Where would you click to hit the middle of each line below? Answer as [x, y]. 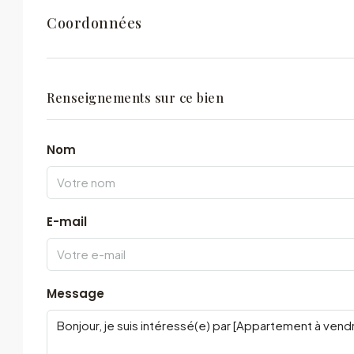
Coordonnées [94, 23]
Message [75, 294]
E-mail [67, 222]
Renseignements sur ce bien [135, 98]
